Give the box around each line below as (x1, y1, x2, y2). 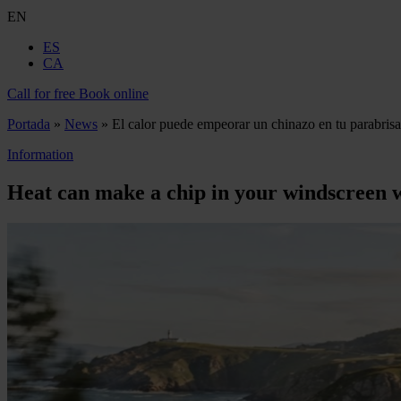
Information (7, 147, 73, 162)
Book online (79, 86, 149, 101)
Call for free (7, 86, 75, 101)
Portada (7, 116, 50, 132)
